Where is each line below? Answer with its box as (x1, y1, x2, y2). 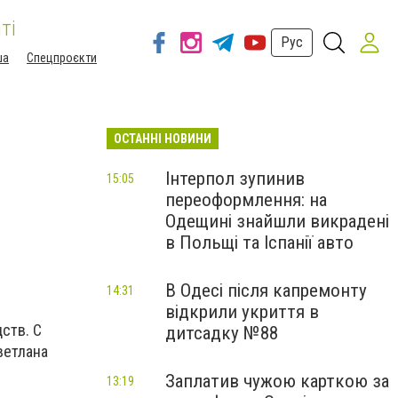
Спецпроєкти (27, 51, 97, 65)
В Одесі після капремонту (165, 280, 367, 301)
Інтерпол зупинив (165, 168, 305, 189)
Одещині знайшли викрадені (165, 211, 389, 232)
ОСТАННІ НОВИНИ (114, 131, 211, 146)
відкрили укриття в (165, 301, 319, 322)
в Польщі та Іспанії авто (165, 232, 354, 253)
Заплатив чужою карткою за (165, 370, 389, 392)
